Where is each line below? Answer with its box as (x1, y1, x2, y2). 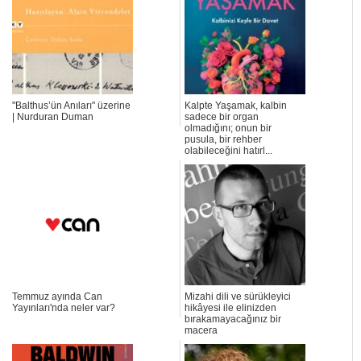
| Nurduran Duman (12, 111, 93, 123)
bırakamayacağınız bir (185, 313, 281, 326)
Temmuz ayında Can (12, 291, 102, 303)
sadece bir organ (185, 111, 259, 123)
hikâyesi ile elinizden (185, 302, 276, 314)
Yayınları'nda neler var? (12, 302, 115, 314)
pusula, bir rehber (185, 134, 262, 146)
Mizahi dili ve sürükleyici (185, 291, 291, 303)
